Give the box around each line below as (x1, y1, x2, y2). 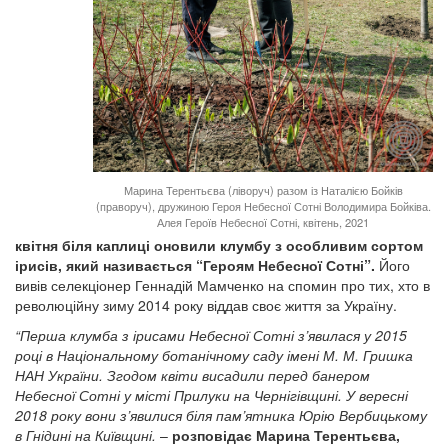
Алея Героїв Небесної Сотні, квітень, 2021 (157, 214, 369, 230)
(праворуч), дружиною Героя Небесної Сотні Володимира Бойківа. (95, 198, 431, 214)
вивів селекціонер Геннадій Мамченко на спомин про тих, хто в (15, 275, 430, 295)
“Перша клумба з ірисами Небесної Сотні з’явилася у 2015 (15, 325, 407, 345)
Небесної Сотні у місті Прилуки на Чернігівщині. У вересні (15, 385, 408, 405)
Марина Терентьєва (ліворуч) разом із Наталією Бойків (123, 182, 403, 198)
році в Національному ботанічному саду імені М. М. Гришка (15, 345, 413, 365)
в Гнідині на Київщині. (15, 425, 156, 445)
